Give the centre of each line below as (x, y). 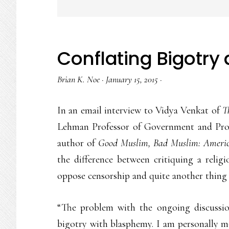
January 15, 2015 (132, 79)
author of (78, 143)
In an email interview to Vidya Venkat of (140, 110)
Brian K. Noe (78, 79)
